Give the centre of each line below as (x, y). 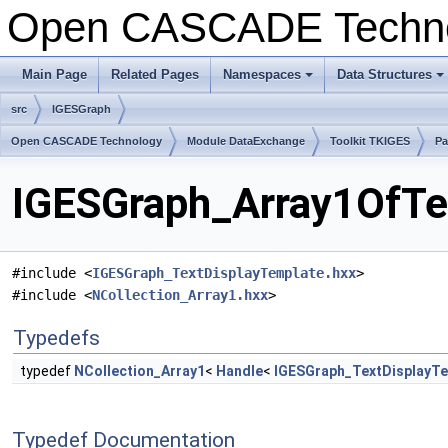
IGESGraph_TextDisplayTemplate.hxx (224, 273)
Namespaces (262, 74)
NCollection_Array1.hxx (180, 295)
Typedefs (56, 338)
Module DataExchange (246, 141)
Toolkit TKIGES (370, 141)
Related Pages (155, 74)
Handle (239, 371)
